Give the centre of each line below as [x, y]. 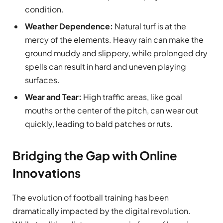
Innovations [47, 172]
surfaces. [42, 80]
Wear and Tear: [54, 97]
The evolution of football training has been [91, 197]
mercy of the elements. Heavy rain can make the [114, 40]
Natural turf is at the [150, 26]
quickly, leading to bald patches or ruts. [99, 124]
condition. [44, 9]
